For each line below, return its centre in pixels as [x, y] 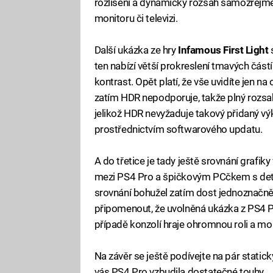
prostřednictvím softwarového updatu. [178, 129]
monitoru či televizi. [136, 18]
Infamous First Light [223, 50]
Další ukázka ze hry [136, 50]
